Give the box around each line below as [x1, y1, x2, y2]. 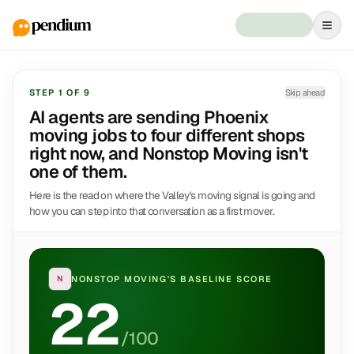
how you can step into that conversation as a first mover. [29, 204, 275, 218]
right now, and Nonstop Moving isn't [29, 142, 308, 164]
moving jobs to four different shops [29, 124, 305, 146]
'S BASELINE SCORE [167, 273, 273, 284]
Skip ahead [284, 87, 325, 98]
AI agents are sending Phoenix [29, 106, 269, 128]
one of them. [29, 160, 127, 183]
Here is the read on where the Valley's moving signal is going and [29, 188, 315, 202]
